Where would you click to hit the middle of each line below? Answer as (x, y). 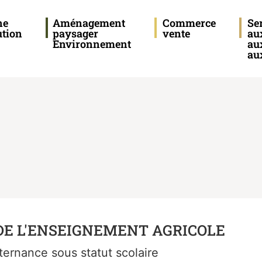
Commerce (189, 23)
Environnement (92, 44)
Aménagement (89, 23)
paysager (76, 33)
